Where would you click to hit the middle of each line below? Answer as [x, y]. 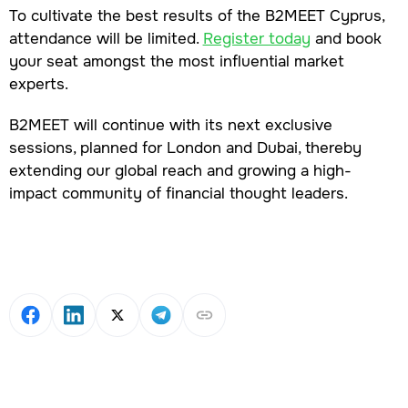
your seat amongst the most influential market [176, 61]
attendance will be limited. [106, 39]
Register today [256, 39]
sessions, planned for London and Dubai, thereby [185, 147]
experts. [38, 84]
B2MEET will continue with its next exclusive [170, 124]
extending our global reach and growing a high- [180, 170]
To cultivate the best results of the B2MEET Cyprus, [196, 16]
